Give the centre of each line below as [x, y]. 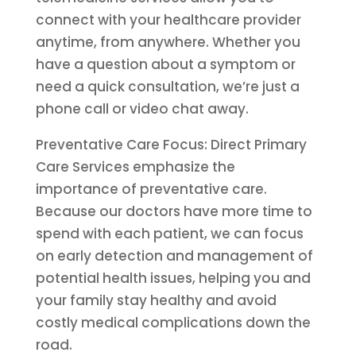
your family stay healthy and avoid [156, 300]
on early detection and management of [174, 256]
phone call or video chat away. [142, 109]
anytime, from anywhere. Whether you [168, 42]
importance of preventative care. [151, 189]
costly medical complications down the [173, 323]
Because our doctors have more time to [174, 211]
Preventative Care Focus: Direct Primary [171, 145]
